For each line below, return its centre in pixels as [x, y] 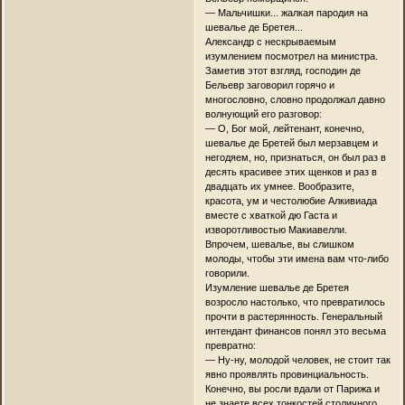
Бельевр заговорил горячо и [269, 85]
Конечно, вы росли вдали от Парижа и [292, 388]
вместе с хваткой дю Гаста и [271, 215]
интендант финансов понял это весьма [295, 330]
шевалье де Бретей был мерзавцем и [291, 142]
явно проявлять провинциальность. [287, 374]
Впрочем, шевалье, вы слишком [279, 244]
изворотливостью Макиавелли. [276, 229]
